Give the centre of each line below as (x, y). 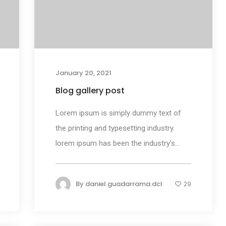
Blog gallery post (90, 91)
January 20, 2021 (83, 73)
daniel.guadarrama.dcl (124, 184)
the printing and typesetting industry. (115, 128)
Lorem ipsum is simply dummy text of (118, 113)
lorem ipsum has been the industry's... (117, 144)
